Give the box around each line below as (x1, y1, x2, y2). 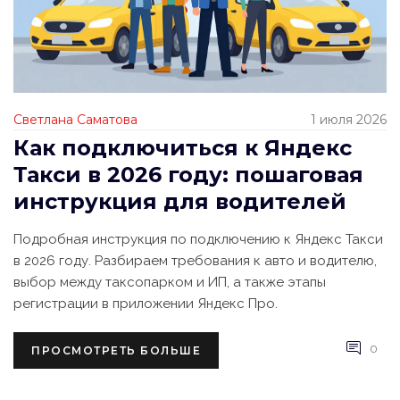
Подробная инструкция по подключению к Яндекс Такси (13, 230, 383, 247)
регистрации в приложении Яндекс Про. (13, 295, 278, 312)
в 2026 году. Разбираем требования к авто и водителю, (13, 252, 377, 269)
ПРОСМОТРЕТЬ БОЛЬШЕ (31, 343, 201, 357)
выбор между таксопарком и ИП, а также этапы (13, 273, 326, 290)
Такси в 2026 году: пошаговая (13, 161, 363, 187)
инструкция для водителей (13, 187, 346, 214)
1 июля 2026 (311, 111, 387, 128)
